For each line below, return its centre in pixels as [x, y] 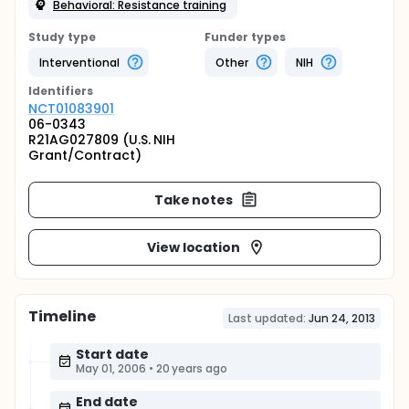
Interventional [79, 62]
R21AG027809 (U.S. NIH [102, 140]
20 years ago [192, 368]
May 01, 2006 [111, 368]
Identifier [58, 91]
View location [194, 247]
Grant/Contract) [85, 155]
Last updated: [267, 318]
